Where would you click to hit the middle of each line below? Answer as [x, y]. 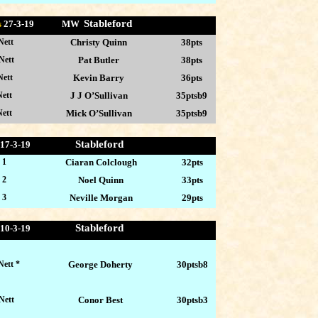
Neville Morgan [101, 197]
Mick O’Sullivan [99, 113]
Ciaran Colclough [101, 162]
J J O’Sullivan [99, 95]
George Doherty [101, 264]
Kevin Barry [99, 77]
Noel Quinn [101, 180]
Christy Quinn [99, 42]
